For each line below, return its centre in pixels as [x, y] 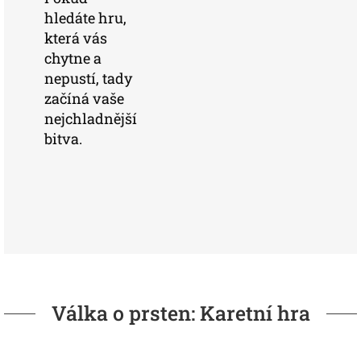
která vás [76, 38]
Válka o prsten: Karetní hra [180, 313]
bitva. [63, 139]
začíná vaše [84, 98]
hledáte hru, [85, 18]
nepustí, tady [88, 78]
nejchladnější [91, 118]
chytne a [73, 58]
